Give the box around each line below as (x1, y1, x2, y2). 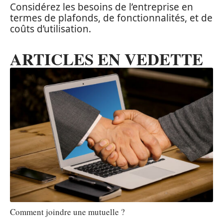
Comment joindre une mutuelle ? (10, 206, 125, 218)
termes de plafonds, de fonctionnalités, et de (10, 11, 213, 25)
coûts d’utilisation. (10, 22, 91, 36)
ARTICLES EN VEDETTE (10, 47, 203, 71)
